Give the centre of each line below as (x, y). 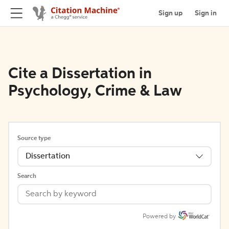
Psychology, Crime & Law (95, 91)
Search (27, 176)
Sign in (206, 13)
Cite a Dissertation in (80, 74)
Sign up (170, 13)
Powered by (159, 217)
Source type (34, 139)
